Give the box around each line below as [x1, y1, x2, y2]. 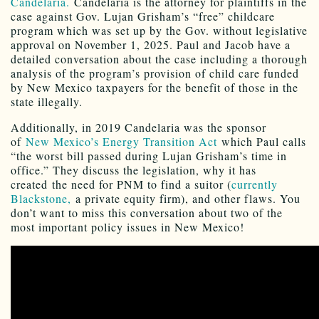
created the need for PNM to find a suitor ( [11, 177, 231, 192]
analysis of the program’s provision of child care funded [11, 66, 299, 81]
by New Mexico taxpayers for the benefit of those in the [11, 80, 298, 95]
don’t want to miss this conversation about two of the [11, 205, 283, 221]
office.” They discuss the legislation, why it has [11, 162, 256, 178]
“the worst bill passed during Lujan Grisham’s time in [11, 148, 287, 164]
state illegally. [11, 94, 83, 110]
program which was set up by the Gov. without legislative [11, 23, 308, 38]
